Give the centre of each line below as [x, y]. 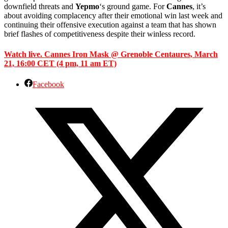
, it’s [199, 7]
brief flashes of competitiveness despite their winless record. [100, 34]
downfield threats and [40, 7]
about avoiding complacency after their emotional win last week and [113, 16]
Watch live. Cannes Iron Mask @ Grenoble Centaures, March [111, 54]
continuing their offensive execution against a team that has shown [110, 25]
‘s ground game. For [133, 7]
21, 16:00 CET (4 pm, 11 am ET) [60, 63]
